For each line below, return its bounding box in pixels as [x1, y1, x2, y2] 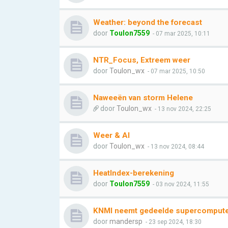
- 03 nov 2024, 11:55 [151, 181, 209, 188]
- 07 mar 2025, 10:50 [146, 68, 205, 75]
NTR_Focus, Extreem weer [93, 55, 190, 65]
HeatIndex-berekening [93, 168, 174, 178]
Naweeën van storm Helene [93, 93, 193, 102]
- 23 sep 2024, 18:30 [144, 218, 202, 225]
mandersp [109, 217, 142, 225]
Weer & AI [93, 131, 130, 140]
